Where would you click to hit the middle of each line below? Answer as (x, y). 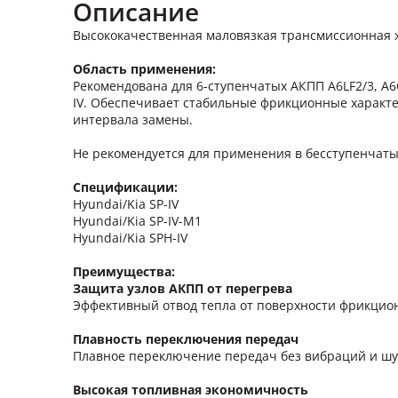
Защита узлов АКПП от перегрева (183, 289)
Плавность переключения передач (186, 339)
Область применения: (144, 69)
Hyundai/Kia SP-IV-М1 (137, 221)
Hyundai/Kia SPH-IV (130, 238)
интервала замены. (133, 120)
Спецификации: (125, 187)
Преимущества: (124, 272)
